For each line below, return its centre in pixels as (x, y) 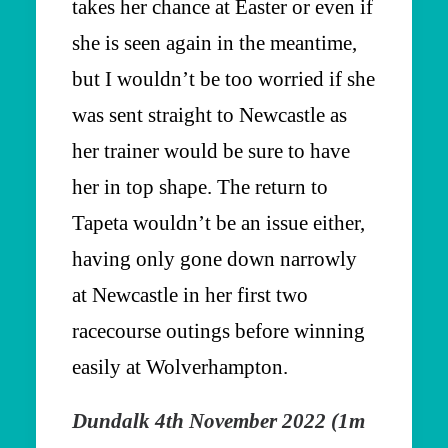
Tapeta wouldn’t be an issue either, (218, 222)
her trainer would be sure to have (211, 150)
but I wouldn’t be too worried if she (223, 78)
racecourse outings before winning (218, 330)
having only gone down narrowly (214, 258)
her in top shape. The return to (200, 186)
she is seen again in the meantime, (214, 42)
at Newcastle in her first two (190, 294)
